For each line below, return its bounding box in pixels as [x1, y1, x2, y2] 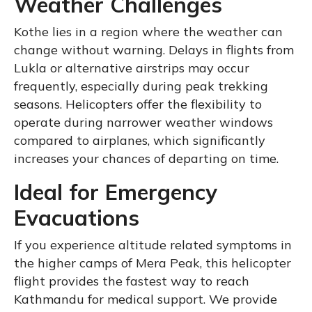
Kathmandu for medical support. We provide [14, 290, 277, 307]
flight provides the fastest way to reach [14, 272, 249, 289]
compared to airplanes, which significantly [14, 132, 265, 148]
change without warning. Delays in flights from [14, 41, 294, 58]
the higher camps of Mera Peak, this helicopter [14, 254, 291, 271]
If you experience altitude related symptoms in [14, 236, 292, 253]
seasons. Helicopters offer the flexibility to [14, 95, 262, 112]
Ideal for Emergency [14, 178, 217, 205]
